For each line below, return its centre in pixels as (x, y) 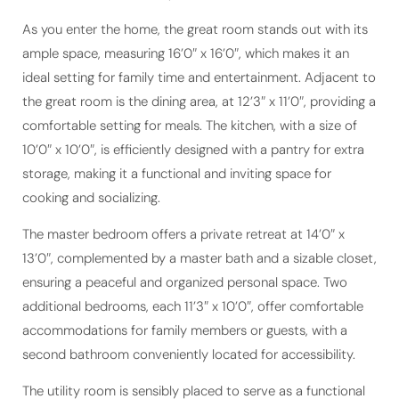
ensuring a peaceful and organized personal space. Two (185, 258)
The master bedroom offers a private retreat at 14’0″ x (183, 210)
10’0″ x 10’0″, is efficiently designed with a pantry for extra (193, 125)
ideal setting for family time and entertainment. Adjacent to (199, 53)
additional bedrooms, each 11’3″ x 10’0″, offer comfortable (193, 282)
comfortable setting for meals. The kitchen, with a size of (190, 101)
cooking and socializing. (91, 173)
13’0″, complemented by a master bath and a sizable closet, (199, 234)
